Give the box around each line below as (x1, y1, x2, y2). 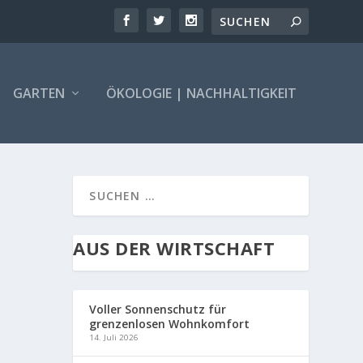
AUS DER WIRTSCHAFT (73, 235, 275, 260)
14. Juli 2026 (89, 331, 139, 343)
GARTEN (12, 83, 65, 102)
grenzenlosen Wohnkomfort (89, 315, 250, 331)
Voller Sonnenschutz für (89, 301, 227, 317)
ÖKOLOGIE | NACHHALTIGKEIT (105, 83, 297, 102)
